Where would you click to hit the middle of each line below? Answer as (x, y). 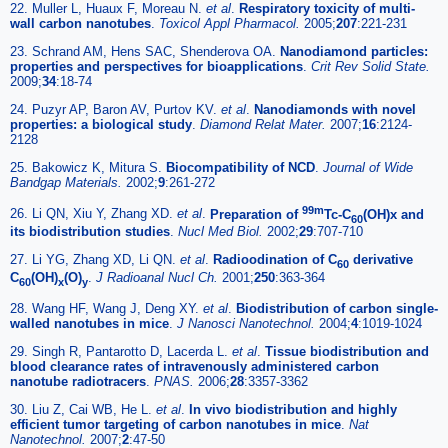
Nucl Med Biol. (222, 232)
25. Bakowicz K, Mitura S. (88, 168)
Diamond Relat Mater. (265, 125)
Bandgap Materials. (68, 183)
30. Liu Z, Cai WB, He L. (83, 409)
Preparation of (256, 214)
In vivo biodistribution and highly (293, 409)
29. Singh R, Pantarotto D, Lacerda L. (121, 351)
